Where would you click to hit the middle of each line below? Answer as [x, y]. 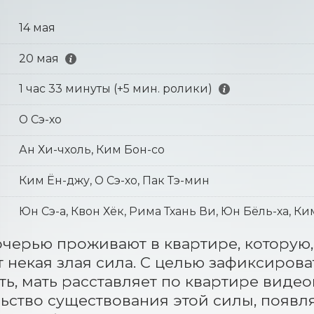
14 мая [37, 27]
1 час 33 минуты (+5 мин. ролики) [115, 89]
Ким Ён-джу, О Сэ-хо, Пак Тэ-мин [114, 180]
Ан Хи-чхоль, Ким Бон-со [91, 150]
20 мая [39, 58]
